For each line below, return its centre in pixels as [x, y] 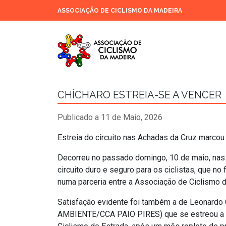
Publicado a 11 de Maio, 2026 [110, 118]
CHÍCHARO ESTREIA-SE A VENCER [139, 95]
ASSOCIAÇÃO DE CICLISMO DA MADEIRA [120, 11]
